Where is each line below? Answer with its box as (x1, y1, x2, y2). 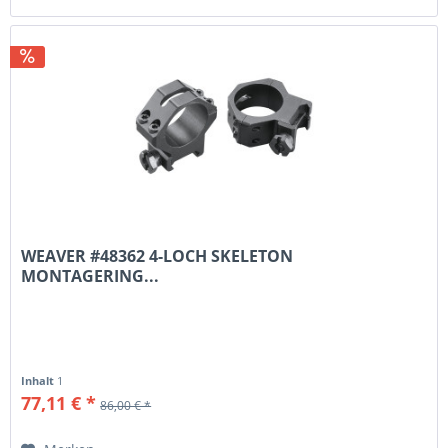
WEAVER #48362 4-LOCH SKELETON (21, 245, 294, 268)
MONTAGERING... (21, 265, 160, 288)
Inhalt (21, 373, 58, 389)
